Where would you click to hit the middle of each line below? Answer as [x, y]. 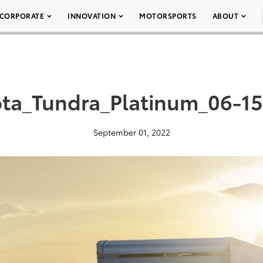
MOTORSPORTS [168, 16]
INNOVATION [92, 16]
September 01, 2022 [131, 132]
